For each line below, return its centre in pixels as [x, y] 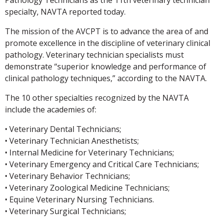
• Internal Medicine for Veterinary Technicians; [89, 152]
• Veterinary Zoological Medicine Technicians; [87, 187]
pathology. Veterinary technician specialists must [94, 55]
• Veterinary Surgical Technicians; [66, 211]
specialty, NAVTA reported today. [65, 11]
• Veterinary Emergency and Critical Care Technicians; [102, 164]
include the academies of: [51, 109]
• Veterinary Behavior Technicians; [67, 176]
